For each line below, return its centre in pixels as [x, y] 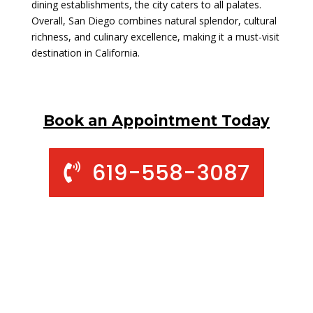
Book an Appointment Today [156, 120]
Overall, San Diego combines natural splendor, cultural [154, 20]
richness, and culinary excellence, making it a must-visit [155, 36]
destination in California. [85, 52]
